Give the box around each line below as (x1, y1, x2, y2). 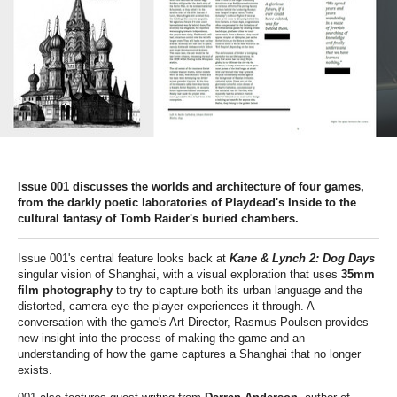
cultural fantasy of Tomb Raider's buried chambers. (18, 211, 299, 225)
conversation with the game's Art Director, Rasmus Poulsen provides (18, 315, 369, 329)
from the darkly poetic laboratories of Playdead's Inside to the (18, 195, 356, 209)
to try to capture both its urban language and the (113, 283, 362, 297)
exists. (18, 362, 52, 377)
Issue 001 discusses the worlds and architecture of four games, (18, 179, 364, 193)
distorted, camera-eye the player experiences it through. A (18, 299, 314, 313)
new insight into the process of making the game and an (18, 331, 305, 345)
